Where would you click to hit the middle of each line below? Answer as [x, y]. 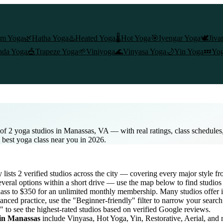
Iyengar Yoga [180, 38]
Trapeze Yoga [57, 52]
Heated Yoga [95, 38]
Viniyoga [101, 52]
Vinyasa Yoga [145, 52]
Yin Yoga [189, 52]
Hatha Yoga [50, 38]
